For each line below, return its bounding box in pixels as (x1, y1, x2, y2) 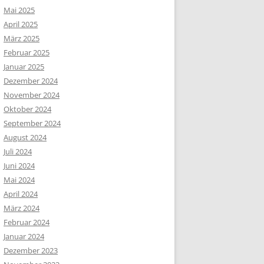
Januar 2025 (4, 61, 44, 72)
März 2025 (4, 33, 39, 44)
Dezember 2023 (4, 245, 58, 256)
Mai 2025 (4, 5, 35, 16)
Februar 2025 (4, 47, 49, 58)
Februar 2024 (4, 217, 49, 228)
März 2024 (4, 203, 39, 214)
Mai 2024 (4, 174, 35, 186)
